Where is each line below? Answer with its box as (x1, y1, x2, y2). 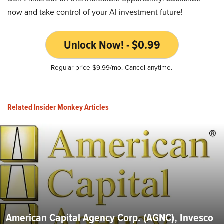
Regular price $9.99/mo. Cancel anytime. (51, 62, 173, 72)
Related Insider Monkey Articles (7, 101, 109, 113)
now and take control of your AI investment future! (7, 6, 183, 18)
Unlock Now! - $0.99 (63, 35, 160, 54)
